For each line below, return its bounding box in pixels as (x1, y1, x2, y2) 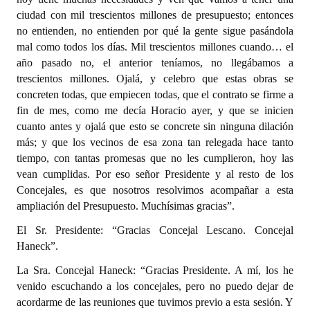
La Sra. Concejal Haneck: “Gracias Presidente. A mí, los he (17, 264, 293, 276)
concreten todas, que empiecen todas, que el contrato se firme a (17, 89, 293, 100)
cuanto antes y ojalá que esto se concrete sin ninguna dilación (17, 120, 293, 132)
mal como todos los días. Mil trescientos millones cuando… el (17, 41, 293, 53)
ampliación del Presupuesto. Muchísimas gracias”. (17, 200, 235, 212)
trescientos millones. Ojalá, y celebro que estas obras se (17, 73, 293, 84)
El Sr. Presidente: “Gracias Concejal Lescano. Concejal (17, 224, 293, 236)
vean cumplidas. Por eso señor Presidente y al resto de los (17, 168, 293, 180)
